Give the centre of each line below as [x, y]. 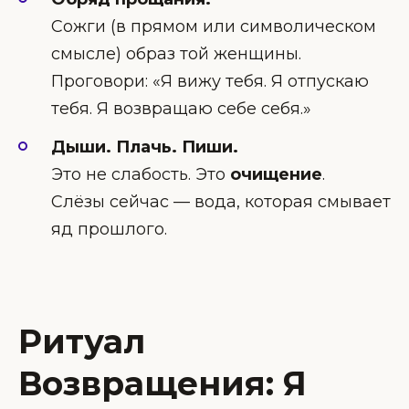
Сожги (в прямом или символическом [214, 26]
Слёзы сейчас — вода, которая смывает [221, 202]
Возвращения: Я [163, 383]
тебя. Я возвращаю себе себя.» [181, 108]
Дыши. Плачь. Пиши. [145, 147]
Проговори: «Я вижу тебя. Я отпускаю [210, 81]
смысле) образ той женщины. [176, 53]
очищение [276, 175]
